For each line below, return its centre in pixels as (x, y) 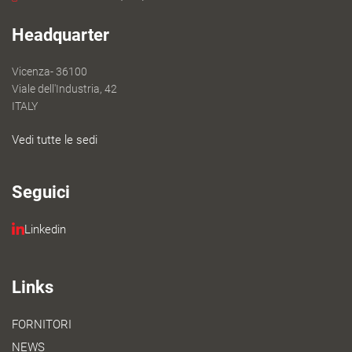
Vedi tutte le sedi (55, 139)
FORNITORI (42, 324)
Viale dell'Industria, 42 (64, 88)
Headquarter (60, 35)
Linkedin (45, 229)
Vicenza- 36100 (49, 71)
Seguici (41, 192)
